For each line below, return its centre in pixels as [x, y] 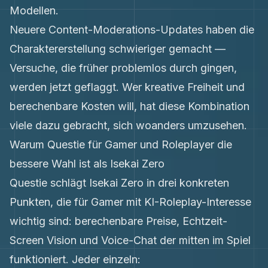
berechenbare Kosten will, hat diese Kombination [130, 106]
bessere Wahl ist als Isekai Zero [87, 164]
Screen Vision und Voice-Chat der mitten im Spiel [130, 240]
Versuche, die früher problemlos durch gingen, [123, 68]
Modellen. [34, 10]
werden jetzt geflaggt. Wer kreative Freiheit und [127, 87]
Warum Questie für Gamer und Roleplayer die [121, 144]
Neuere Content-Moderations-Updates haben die [132, 30]
